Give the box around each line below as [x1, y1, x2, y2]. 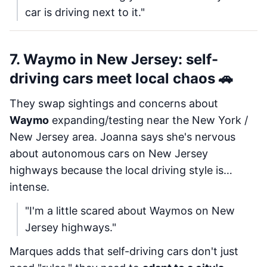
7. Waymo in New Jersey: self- [10, 51, 218, 68]
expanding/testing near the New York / [49, 114, 248, 126]
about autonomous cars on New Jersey [10, 147, 208, 160]
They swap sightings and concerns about [10, 97, 218, 110]
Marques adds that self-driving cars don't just [10, 245, 238, 257]
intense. [10, 181, 49, 193]
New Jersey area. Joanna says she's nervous [10, 131, 235, 143]
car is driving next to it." [25, 6, 145, 18]
